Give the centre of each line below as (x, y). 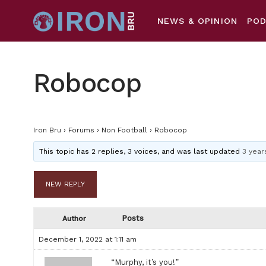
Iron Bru (47, 130)
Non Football (124, 130)
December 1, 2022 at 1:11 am (88, 239)
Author (74, 218)
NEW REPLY (65, 184)
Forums (81, 130)
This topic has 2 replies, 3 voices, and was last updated (141, 151)
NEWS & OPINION (197, 21)
